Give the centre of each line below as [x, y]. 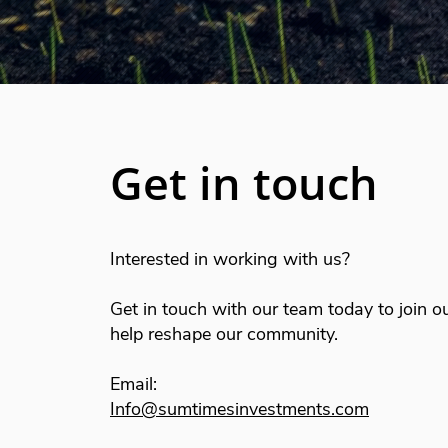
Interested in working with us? [230, 259]
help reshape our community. [224, 334]
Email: [133, 384]
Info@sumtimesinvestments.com [239, 409]
